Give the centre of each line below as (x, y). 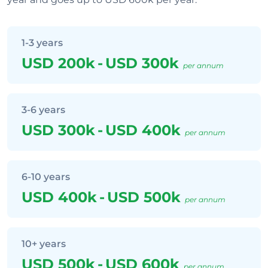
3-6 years (43, 110)
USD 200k (58, 63)
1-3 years (42, 43)
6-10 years (46, 177)
